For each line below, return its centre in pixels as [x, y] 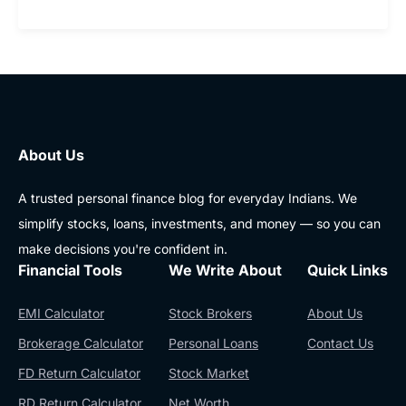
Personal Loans [213, 343]
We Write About [225, 270]
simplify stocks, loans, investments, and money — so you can [199, 223]
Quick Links [348, 270]
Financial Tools [70, 270]
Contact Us [340, 343]
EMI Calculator [61, 313]
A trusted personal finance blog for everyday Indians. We [188, 198]
